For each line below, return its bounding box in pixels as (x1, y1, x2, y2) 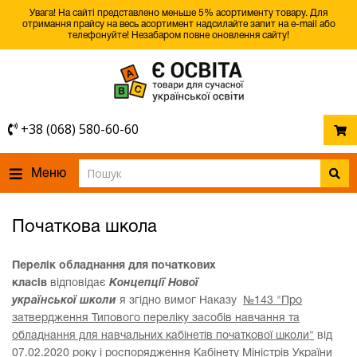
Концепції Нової (109, 278, 198, 288)
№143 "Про (243, 296, 302, 306)
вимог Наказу (164, 296, 240, 306)
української (12, 296, 76, 306)
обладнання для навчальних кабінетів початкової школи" (12, 331, 314, 341)
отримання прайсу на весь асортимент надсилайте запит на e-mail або (22, 20, 335, 29)
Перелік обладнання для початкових (12, 261, 216, 271)
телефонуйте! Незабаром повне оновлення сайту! (68, 31, 289, 40)
